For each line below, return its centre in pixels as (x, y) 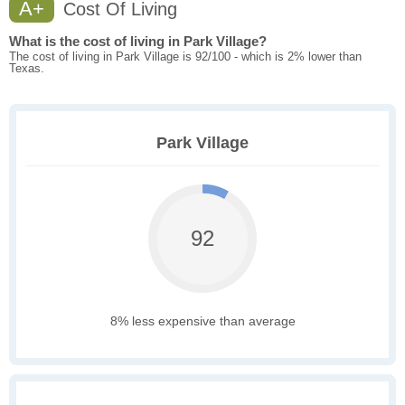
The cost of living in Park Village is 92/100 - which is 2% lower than (185, 57)
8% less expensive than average (202, 321)
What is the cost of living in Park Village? (138, 42)
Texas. (27, 69)
